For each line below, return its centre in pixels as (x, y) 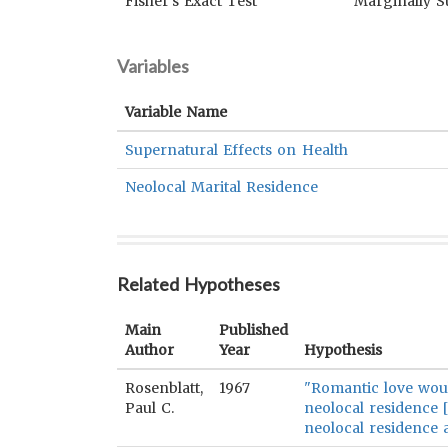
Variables (153, 66)
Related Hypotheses (199, 284)
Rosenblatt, (164, 388)
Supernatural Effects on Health (236, 150)
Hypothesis (343, 350)
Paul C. (150, 408)
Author (149, 350)
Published (253, 330)
